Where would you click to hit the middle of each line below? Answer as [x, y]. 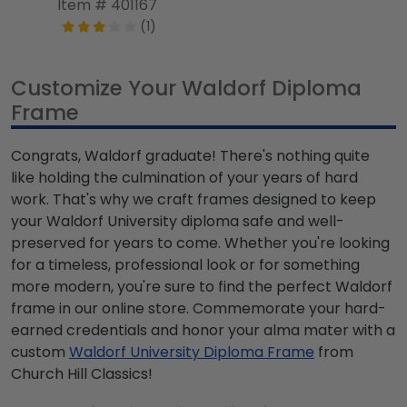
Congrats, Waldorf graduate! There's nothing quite [190, 156]
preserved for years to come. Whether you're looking [200, 243]
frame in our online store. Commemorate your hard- [199, 309]
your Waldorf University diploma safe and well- [178, 222]
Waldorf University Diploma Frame [192, 352]
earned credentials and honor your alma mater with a [203, 331]
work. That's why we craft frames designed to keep [194, 200]
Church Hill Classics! [82, 374]
